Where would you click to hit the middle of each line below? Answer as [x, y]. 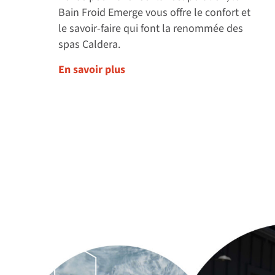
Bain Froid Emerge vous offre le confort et [155, 13]
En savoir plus [92, 69]
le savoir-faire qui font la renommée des [151, 29]
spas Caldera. [90, 45]
